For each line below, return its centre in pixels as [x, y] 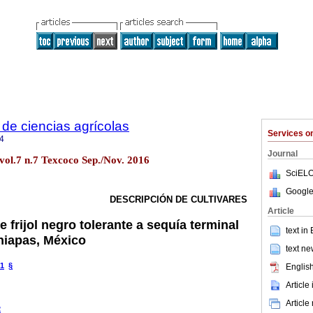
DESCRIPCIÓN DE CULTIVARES [179, 200]
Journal [283, 154]
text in [298, 230]
